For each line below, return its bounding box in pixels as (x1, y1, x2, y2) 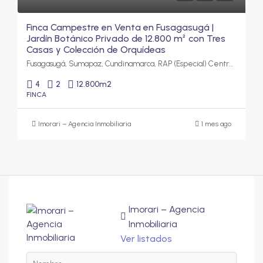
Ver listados (120, 232, 172, 244)
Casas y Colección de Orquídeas (26, 43, 166, 55)
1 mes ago (201, 119, 231, 128)
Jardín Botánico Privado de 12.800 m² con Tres (26, 32, 225, 44)
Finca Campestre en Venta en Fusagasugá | (26, 21, 214, 33)
